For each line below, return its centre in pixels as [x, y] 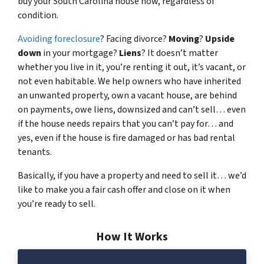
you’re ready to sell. [57, 204]
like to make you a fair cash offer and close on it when [124, 189]
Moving [184, 39]
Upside [220, 39]
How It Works [132, 237]
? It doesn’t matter [180, 53]
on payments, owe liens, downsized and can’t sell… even [132, 109]
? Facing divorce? [134, 39]
